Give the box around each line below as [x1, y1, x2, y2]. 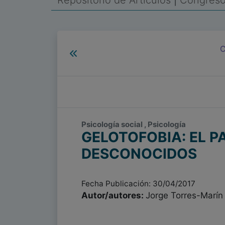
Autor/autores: [81, 190, 146, 200]
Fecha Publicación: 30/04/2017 [81, 179, 195, 188]
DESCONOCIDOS [81, 145, 197, 162]
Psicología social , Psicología [81, 120, 186, 129]
